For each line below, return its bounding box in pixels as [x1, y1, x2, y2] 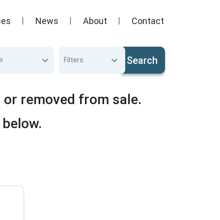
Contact [132, 15, 164, 26]
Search [126, 54, 158, 66]
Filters [64, 56, 84, 64]
